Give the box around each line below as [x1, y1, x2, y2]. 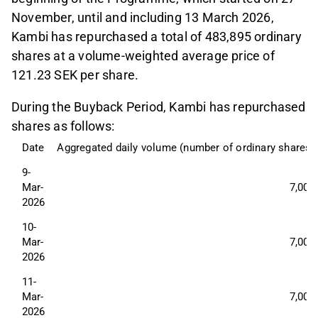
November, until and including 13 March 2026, [11, 10, 274, 26]
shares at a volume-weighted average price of [11, 48, 275, 64]
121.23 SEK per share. [11, 67, 139, 83]
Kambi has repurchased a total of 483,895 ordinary [11, 29, 302, 45]
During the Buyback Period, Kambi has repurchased [11, 99, 306, 115]
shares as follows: [11, 119, 115, 134]
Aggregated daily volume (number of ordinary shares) [57, 141, 315, 155]
